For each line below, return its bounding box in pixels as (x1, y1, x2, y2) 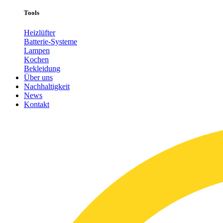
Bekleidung (24, 64, 60, 73)
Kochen (24, 55, 49, 64)
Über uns (24, 73, 53, 82)
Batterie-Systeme (24, 37, 77, 46)
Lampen (24, 46, 50, 55)
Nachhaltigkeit (24, 82, 70, 91)
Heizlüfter (24, 28, 55, 37)
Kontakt (24, 100, 49, 109)
